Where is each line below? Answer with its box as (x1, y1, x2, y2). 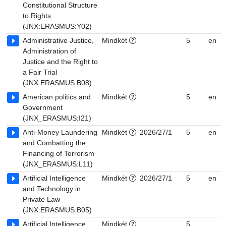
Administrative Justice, (23, 36, 94, 44)
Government (23, 103, 63, 111)
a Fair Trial (23, 68, 57, 76)
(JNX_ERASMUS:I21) (23, 114, 91, 122)
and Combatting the (23, 139, 86, 147)
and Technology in (23, 185, 81, 193)
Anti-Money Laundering (23, 128, 97, 136)
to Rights (23, 12, 51, 20)
